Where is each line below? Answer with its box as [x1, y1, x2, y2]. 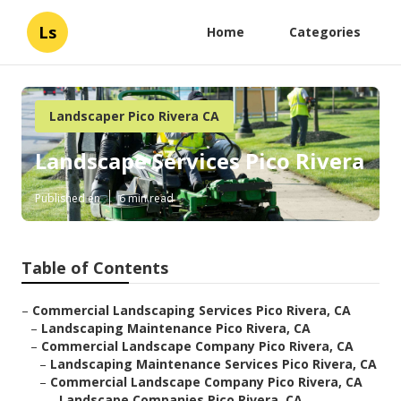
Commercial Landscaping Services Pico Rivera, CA [32, 302, 351, 320]
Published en [35, 191, 100, 207]
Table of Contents [21, 257, 168, 279]
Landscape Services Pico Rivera [35, 146, 364, 176]
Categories [289, 23, 361, 40]
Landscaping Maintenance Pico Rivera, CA [41, 320, 311, 337]
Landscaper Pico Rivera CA [49, 107, 219, 124]
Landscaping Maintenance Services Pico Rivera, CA [50, 355, 377, 373]
